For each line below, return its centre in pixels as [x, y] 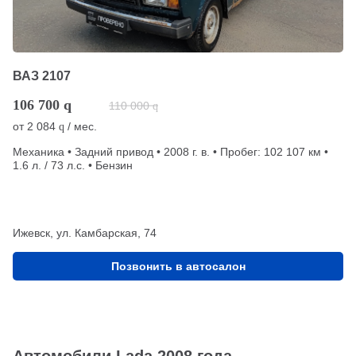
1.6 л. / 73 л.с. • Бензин [73, 165]
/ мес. [81, 126]
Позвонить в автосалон [178, 266]
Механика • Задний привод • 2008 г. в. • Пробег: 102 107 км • [170, 151]
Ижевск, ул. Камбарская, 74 [85, 232]
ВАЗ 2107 [42, 75]
